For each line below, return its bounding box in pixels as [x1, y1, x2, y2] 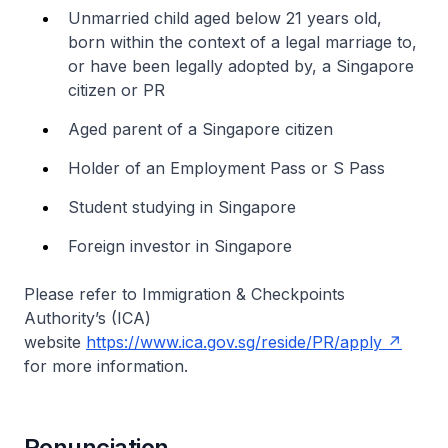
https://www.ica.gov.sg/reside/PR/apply [86, 332, 382, 352]
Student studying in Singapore [68, 197, 296, 217]
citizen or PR [68, 80, 165, 100]
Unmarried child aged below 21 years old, [68, 8, 382, 28]
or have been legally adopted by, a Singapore [68, 56, 414, 76]
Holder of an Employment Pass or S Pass [68, 158, 385, 178]
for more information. [24, 356, 188, 376]
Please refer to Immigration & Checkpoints [24, 284, 345, 304]
